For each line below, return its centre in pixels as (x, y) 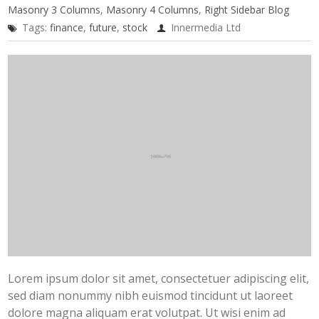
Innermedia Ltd (206, 27)
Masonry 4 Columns (153, 10)
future (103, 27)
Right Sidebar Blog (247, 10)
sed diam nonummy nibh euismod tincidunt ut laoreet (151, 296)
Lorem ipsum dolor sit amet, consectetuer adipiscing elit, (159, 279)
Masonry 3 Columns (54, 10)
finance (67, 27)
